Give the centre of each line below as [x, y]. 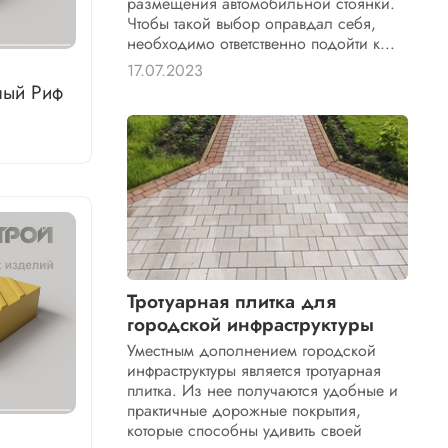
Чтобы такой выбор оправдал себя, [252, 24]
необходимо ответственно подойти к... [261, 44]
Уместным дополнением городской [252, 351]
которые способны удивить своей [245, 431]
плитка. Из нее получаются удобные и [263, 391]
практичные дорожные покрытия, [244, 411]
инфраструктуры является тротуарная [254, 371]
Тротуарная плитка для [232, 301]
